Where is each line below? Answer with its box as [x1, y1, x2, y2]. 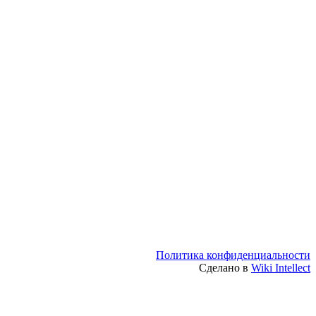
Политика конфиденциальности [156, 248, 310, 261]
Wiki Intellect [251, 261, 310, 274]
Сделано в [199, 261, 251, 274]
